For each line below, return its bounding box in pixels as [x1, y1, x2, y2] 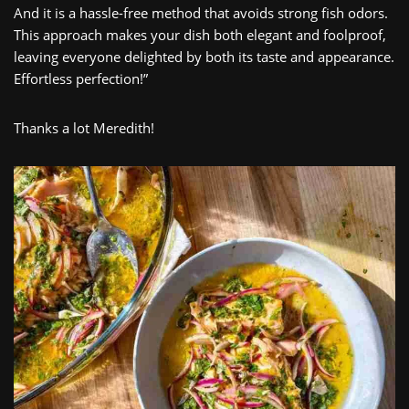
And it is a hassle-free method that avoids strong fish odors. [14, 3, 388, 22]
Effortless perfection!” [14, 68, 148, 88]
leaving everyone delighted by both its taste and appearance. [14, 47, 394, 66]
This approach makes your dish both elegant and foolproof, [14, 25, 386, 44]
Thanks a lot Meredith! [14, 118, 154, 137]
